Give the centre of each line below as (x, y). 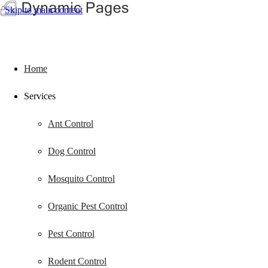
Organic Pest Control (88, 206)
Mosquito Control (81, 179)
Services (40, 96)
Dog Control (72, 151)
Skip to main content (44, 10)
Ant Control (71, 124)
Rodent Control (77, 261)
